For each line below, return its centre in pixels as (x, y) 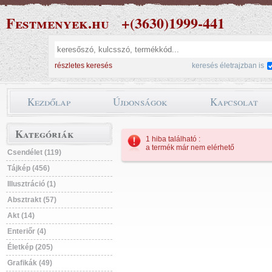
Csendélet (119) (34, 152)
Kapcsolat (234, 102)
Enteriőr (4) (27, 231)
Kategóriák (44, 134)
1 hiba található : (173, 139)
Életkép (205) (30, 247)
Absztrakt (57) (32, 200)
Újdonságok (140, 102)
